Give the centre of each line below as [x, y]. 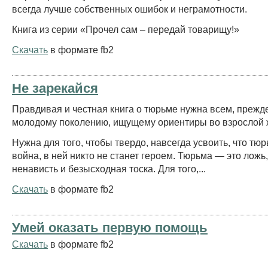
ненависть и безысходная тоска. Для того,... [109, 168]
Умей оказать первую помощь [110, 227]
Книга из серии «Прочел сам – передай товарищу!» [126, 29]
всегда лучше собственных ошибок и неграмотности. [130, 9]
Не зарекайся [55, 88]
